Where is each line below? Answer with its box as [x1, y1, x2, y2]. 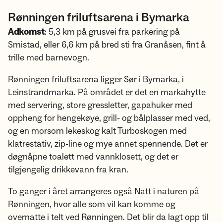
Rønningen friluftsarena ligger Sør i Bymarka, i [8, 74, 184, 85]
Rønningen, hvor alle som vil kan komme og [8, 199, 175, 210]
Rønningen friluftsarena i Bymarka [8, 10, 189, 25]
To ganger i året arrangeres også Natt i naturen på [8, 186, 199, 197]
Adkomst [8, 26, 45, 38]
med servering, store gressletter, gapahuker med [8, 100, 192, 111]
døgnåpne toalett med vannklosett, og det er [8, 151, 178, 163]
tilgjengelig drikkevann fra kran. [8, 164, 128, 175]
